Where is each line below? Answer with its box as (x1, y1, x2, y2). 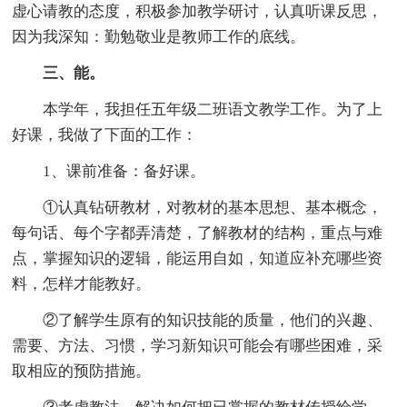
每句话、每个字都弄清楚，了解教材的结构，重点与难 (12, 224, 383, 243)
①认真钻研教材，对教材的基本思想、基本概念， (43, 199, 383, 217)
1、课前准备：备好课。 (43, 163, 206, 181)
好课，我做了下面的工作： (12, 126, 198, 144)
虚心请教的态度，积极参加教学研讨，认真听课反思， (12, 3, 383, 21)
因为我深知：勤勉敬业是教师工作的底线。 (12, 28, 306, 46)
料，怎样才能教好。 (12, 275, 152, 293)
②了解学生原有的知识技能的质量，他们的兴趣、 (43, 312, 383, 330)
